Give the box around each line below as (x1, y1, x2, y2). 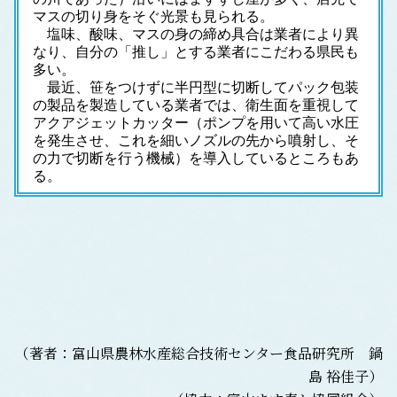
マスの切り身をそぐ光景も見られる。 (33, 8, 274, 26)
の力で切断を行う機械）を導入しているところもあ (33, 150, 359, 167)
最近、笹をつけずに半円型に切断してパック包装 (33, 79, 359, 97)
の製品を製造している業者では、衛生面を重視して (33, 97, 359, 114)
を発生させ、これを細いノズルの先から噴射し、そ (33, 132, 359, 150)
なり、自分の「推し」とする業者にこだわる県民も (33, 43, 359, 61)
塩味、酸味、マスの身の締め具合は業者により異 (33, 26, 359, 43)
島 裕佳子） (308, 366, 383, 387)
